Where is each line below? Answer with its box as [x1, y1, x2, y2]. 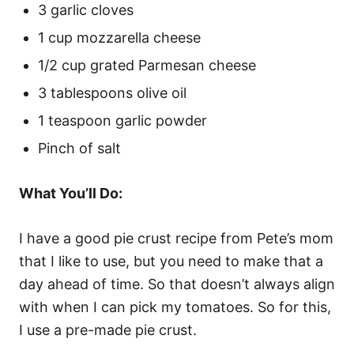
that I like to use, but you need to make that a [19, 253, 323, 269]
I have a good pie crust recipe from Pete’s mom [19, 230, 333, 247]
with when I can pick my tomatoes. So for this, [19, 299, 331, 315]
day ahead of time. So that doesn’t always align [19, 276, 335, 292]
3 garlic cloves [38, 2, 134, 18]
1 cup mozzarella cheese [38, 29, 201, 46]
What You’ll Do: [19, 185, 122, 201]
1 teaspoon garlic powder [38, 112, 207, 129]
